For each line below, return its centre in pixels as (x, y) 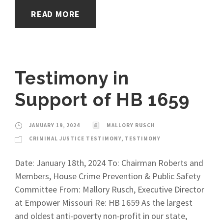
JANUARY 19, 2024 (55, 125)
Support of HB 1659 (102, 100)
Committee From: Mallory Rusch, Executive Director (110, 189)
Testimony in (72, 78)
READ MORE (56, 14)
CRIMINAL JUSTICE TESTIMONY (75, 138)
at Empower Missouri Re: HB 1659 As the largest (104, 203)
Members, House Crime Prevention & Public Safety (108, 176)
